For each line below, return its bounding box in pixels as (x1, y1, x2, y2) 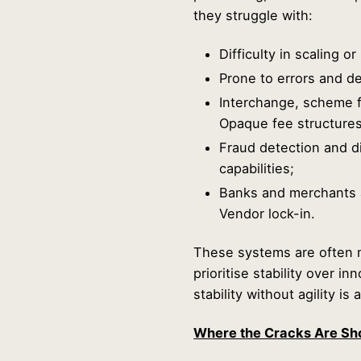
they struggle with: (193, 7, 313, 24)
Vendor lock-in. (219, 205, 316, 222)
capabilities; (219, 160, 295, 177)
